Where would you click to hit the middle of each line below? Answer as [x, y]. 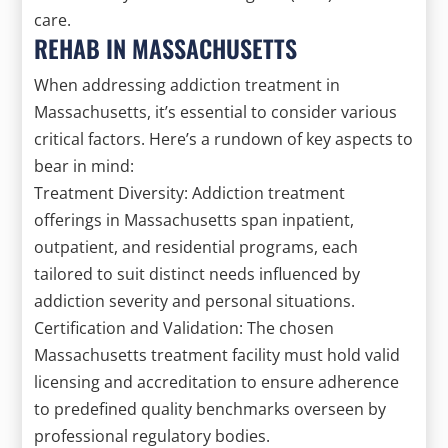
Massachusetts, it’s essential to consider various [216, 111]
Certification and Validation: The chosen [184, 327]
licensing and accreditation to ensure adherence [217, 381]
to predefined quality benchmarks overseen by [210, 408]
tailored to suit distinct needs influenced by [197, 273]
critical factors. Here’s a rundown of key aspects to [224, 138]
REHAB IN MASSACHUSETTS [166, 47]
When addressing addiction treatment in [187, 84]
